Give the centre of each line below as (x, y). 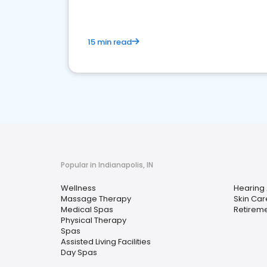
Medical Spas (87, 209)
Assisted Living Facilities (106, 242)
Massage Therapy (96, 199)
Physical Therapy (94, 220)
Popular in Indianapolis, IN (107, 165)
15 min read (110, 42)
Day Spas (79, 252)
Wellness (78, 188)
